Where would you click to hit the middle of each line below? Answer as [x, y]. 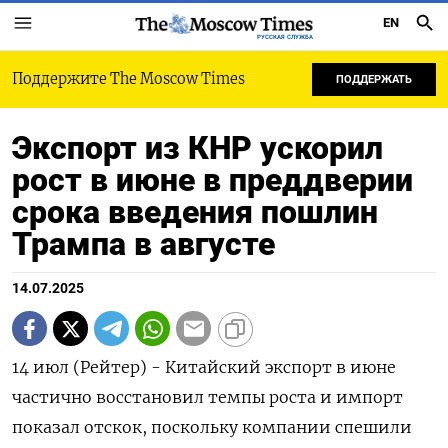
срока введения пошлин [195, 212]
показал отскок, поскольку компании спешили [212, 427]
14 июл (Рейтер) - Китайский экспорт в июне [204, 367]
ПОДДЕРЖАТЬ [374, 79]
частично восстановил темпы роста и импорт [207, 397]
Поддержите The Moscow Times [128, 79]
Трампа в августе [143, 244]
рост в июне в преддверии [212, 180]
